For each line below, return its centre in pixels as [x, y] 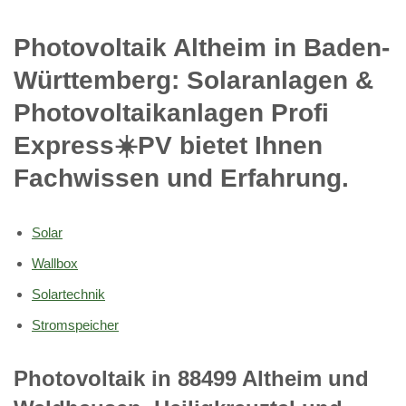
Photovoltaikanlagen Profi [171, 112]
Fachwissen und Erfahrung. [181, 178]
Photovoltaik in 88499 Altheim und [191, 378]
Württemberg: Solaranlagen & [193, 80]
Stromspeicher [75, 324]
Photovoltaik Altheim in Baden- [202, 47]
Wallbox [55, 263]
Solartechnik [68, 294]
